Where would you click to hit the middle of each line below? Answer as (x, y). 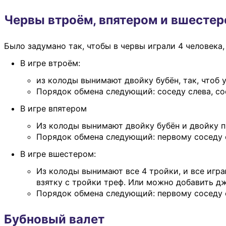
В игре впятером (53, 108)
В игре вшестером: (58, 154)
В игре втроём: (50, 63)
